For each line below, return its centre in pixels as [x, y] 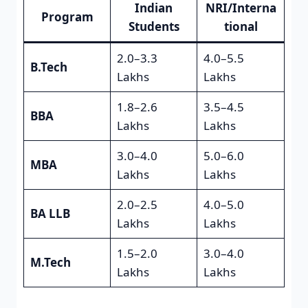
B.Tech [48, 67]
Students [154, 27]
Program [67, 17]
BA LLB [50, 214]
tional [241, 27]
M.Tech [50, 263]
